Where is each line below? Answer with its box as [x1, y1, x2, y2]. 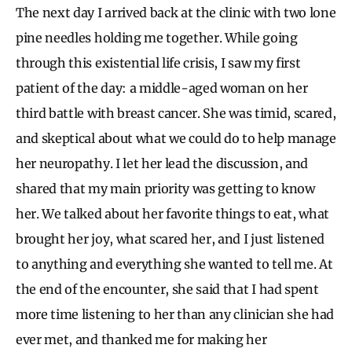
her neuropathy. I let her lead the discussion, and [16, 155, 308, 171]
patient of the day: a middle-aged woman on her [16, 79, 308, 96]
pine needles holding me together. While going [16, 29, 298, 46]
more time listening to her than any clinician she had [16, 306, 335, 322]
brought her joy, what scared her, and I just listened [16, 230, 325, 247]
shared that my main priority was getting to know [16, 180, 315, 196]
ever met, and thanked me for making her [16, 331, 267, 347]
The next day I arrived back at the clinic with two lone [16, 4, 336, 20]
